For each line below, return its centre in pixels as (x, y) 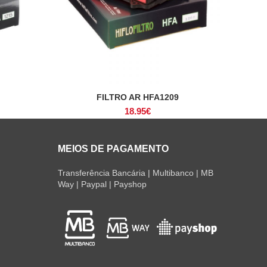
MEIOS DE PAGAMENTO (113, 149)
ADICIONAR (137, 98)
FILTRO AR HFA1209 (137, 97)
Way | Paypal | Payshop (102, 184)
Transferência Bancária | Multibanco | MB (135, 173)
